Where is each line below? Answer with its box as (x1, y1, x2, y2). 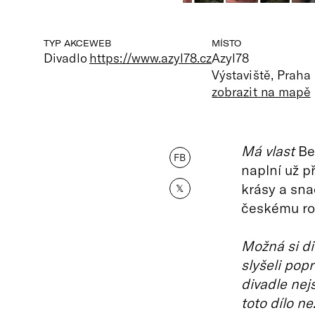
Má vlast (240, 142, 295, 159)
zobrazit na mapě (212, 84, 311, 99)
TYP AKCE (44, 38, 89, 49)
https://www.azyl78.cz (89, 50, 212, 65)
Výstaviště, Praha (212, 67, 311, 82)
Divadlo (44, 50, 88, 65)
